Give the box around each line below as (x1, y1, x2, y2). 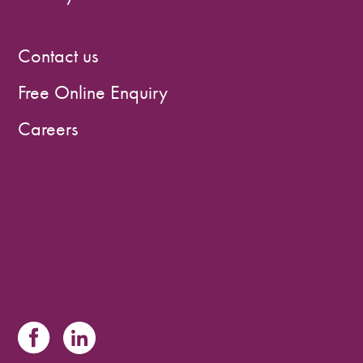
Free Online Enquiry (18, 79, 169, 105)
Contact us (18, 43, 99, 69)
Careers (18, 116, 79, 142)
